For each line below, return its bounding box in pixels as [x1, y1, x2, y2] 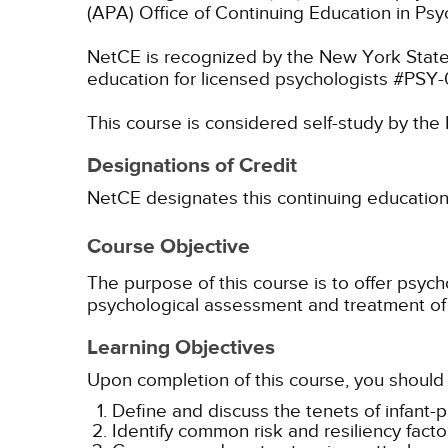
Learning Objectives [87, 335, 275, 361]
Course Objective [87, 234, 250, 260]
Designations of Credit [87, 153, 297, 179]
